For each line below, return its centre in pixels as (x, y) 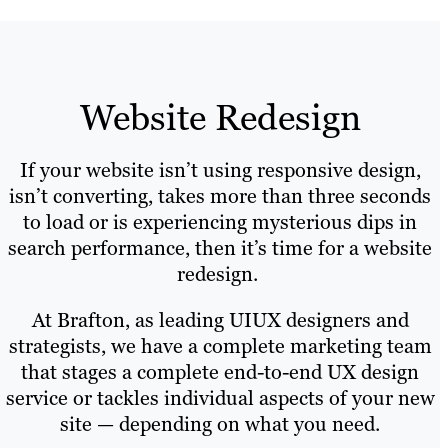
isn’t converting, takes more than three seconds (220, 195)
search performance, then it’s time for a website (220, 247)
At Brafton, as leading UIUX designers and (220, 319)
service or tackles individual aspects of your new (220, 397)
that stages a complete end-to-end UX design (220, 371)
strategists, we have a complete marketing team (220, 345)
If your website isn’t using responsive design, (220, 169)
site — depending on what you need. (220, 423)
